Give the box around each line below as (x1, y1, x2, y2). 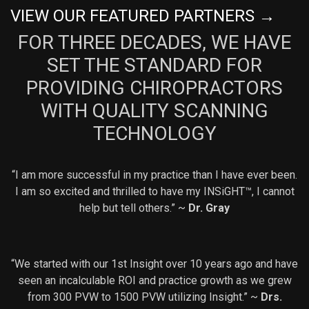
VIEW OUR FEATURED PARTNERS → (10, 6, 275, 26)
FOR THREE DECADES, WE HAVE (18, 31, 291, 54)
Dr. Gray (188, 201, 230, 215)
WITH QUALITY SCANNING (41, 99, 268, 123)
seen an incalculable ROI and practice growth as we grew (17, 274, 292, 288)
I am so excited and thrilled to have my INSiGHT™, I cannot (14, 185, 295, 199)
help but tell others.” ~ (79, 201, 188, 215)
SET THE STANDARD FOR (47, 54, 262, 77)
